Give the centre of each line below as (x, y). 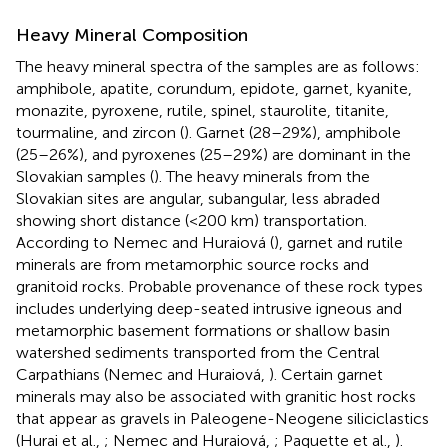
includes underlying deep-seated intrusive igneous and (209, 309)
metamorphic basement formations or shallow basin (203, 331)
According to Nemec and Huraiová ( (145, 243)
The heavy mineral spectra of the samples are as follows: (218, 67)
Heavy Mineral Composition (132, 35)
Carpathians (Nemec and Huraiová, (142, 375)
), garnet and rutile (338, 243)
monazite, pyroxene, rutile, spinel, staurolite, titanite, (202, 111)
